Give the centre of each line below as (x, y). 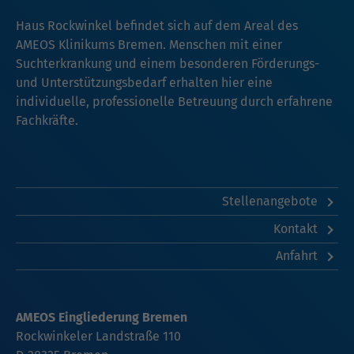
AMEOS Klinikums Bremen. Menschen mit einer (149, 45)
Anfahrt (298, 256)
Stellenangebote (271, 201)
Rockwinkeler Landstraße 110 (98, 337)
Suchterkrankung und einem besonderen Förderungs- (168, 64)
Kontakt (297, 228)
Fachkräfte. (47, 121)
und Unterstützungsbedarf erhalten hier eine (144, 83)
